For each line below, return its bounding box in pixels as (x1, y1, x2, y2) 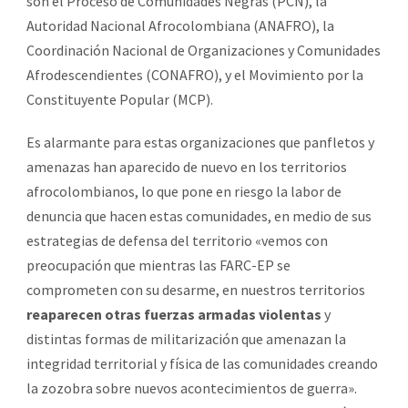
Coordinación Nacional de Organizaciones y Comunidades (26, 40, 381, 59)
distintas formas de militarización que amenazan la (26, 329, 346, 348)
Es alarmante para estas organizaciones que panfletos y (26, 132, 374, 151)
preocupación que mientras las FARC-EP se (26, 255, 291, 274)
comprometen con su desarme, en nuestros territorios (26, 280, 365, 299)
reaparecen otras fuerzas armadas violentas (26, 304, 321, 323)
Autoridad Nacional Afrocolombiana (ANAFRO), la (26, 15, 334, 35)
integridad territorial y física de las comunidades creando (26, 353, 378, 372)
